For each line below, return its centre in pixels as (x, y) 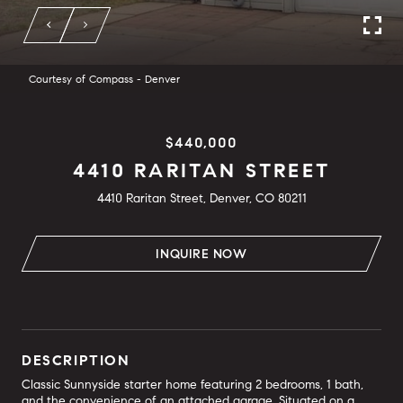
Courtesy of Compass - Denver (104, 79)
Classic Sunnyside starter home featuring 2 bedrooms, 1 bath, (193, 385)
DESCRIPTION (76, 360)
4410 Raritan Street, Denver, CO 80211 (201, 198)
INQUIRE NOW (201, 254)
